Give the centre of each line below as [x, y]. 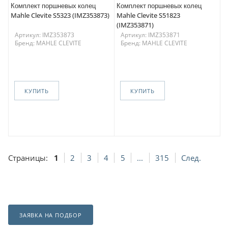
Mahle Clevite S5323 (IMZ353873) [60, 16]
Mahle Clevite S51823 [148, 16]
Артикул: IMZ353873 [45, 35]
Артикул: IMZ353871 [150, 35]
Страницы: [28, 158]
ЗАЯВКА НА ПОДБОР [51, 215]
